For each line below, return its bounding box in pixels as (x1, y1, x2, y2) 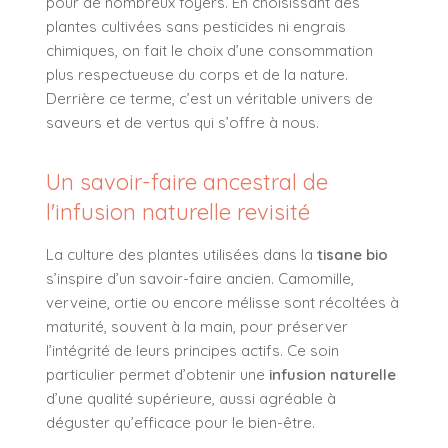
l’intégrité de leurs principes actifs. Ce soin (46, 340, 339, 360)
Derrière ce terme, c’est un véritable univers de (46, 88, 373, 108)
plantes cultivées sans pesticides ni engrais (46, 16, 346, 36)
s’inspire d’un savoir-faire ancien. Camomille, (46, 268, 354, 288)
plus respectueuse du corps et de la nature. (46, 64, 348, 84)
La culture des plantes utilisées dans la (46, 244, 317, 264)
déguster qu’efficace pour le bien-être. (46, 412, 315, 432)
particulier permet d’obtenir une (46, 364, 269, 384)
